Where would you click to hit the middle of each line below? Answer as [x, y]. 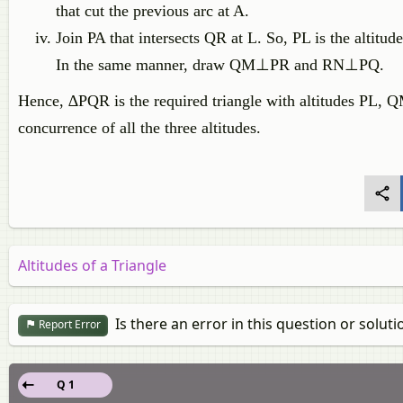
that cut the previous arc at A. [152, 11]
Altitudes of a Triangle [92, 265]
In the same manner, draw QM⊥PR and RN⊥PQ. [220, 65]
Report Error [68, 325]
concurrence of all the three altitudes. [139, 128]
